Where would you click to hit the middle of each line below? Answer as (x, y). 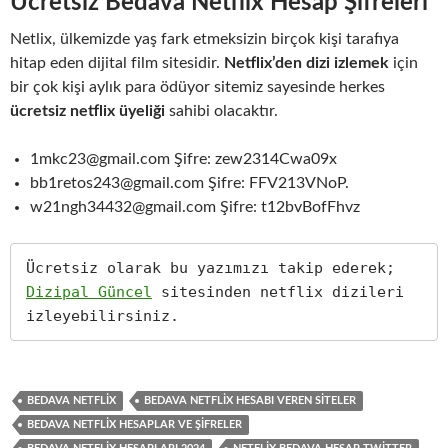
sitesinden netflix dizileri (278, 291)
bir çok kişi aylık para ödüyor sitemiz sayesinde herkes (197, 86)
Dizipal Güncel (89, 291)
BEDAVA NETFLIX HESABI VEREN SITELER (250, 400)
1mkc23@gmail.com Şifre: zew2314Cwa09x (183, 158)
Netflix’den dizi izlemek (306, 62)
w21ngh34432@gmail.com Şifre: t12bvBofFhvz (195, 206)
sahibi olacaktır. (223, 110)
